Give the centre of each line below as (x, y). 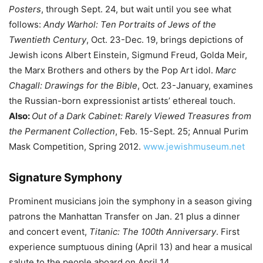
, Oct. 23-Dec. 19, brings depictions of (165, 40)
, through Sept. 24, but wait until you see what (136, 9)
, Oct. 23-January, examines (195, 85)
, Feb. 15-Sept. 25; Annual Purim (182, 131)
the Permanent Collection (62, 131)
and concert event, (49, 232)
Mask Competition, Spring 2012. (76, 146)
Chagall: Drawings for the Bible (73, 85)
